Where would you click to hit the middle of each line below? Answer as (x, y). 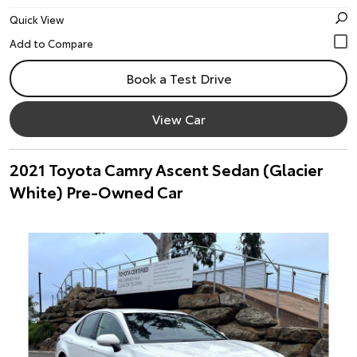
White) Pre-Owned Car (96, 191)
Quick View (37, 19)
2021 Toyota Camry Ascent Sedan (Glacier (166, 169)
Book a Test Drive (178, 78)
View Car (178, 118)
